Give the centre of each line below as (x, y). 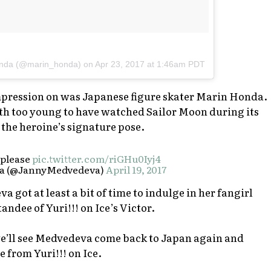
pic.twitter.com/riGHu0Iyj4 (96, 158)
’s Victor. (132, 207)
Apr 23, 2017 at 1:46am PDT (150, 64)
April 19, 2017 (136, 169)
